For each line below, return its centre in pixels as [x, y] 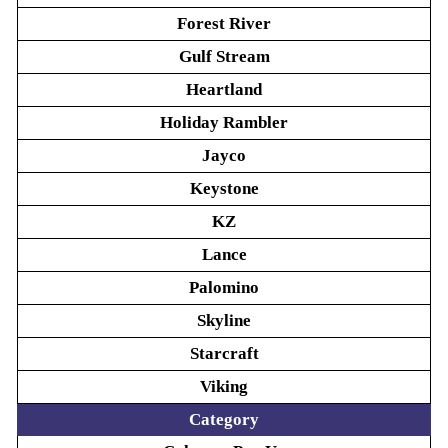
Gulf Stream [224, 56]
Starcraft [224, 353]
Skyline [224, 320]
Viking [224, 386]
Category [224, 419]
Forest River [224, 23]
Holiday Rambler [224, 122]
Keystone [224, 188]
